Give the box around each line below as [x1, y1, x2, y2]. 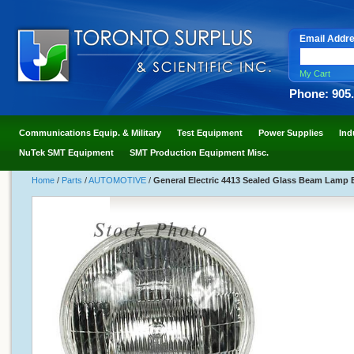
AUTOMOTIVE [88, 175, 149, 186]
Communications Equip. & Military [18, 128, 161, 138]
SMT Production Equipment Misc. [129, 148, 269, 158]
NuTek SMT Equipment [18, 148, 114, 158]
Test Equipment [176, 128, 243, 138]
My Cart [299, 69, 330, 79]
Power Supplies [258, 128, 323, 138]
